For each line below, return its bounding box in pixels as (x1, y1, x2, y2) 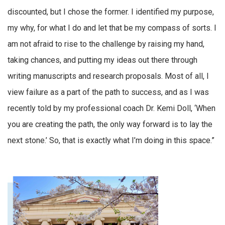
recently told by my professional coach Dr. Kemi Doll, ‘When (8, 103, 215, 114)
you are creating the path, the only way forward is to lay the (8, 120, 212, 130)
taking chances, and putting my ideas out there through (8, 55, 197, 65)
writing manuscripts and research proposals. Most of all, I (8, 71, 209, 81)
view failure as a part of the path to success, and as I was (8, 87, 209, 97)
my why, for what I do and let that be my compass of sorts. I (8, 23, 216, 33)
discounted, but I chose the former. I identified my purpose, (8, 7, 214, 17)
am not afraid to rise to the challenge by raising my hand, (8, 39, 204, 49)
